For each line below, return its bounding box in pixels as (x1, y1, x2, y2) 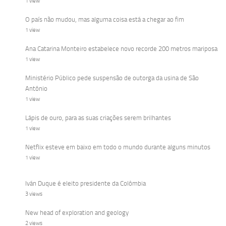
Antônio (25, 85, 47, 92)
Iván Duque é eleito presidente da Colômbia (25, 180, 146, 187)
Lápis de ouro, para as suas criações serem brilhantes (25, 114, 171, 122)
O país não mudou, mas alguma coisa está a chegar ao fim (25, 16, 184, 23)
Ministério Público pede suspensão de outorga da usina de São (25, 74, 199, 82)
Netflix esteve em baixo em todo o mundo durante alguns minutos (25, 143, 210, 151)
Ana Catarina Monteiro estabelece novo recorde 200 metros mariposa (25, 45, 217, 52)
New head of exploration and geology (25, 209, 129, 216)
